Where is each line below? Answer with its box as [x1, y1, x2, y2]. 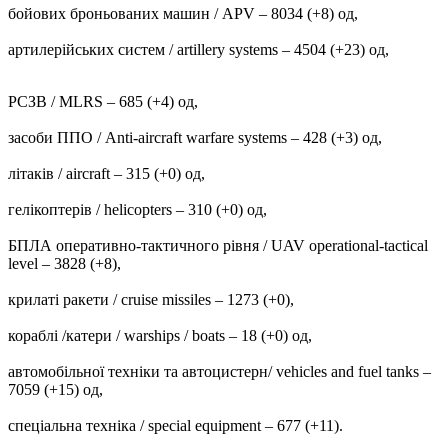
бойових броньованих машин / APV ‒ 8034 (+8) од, [8, 4, 358, 22]
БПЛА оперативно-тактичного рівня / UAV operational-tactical [8, 236, 428, 254]
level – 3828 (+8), [8, 254, 121, 272]
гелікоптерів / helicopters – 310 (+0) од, [8, 200, 267, 218]
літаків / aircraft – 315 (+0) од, [8, 164, 205, 182]
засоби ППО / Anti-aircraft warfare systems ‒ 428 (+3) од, [8, 128, 382, 146]
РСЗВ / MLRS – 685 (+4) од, [8, 92, 198, 110]
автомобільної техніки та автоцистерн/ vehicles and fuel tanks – [8, 362, 431, 380]
